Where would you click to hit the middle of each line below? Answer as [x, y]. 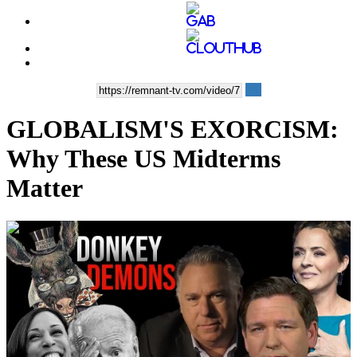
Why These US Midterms [143, 159]
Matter [45, 188]
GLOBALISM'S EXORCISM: [173, 129]
